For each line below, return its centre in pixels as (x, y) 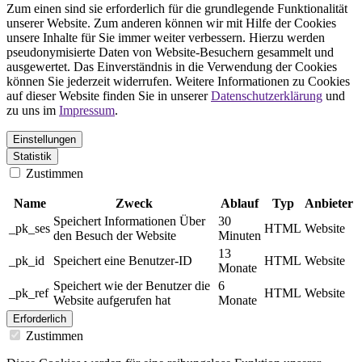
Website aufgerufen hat (112, 301)
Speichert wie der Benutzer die (132, 286)
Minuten (240, 236)
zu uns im (33, 111)
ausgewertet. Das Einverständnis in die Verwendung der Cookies (172, 67)
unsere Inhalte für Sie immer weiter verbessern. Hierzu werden (166, 38)
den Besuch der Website (115, 236)
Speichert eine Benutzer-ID (123, 261)
